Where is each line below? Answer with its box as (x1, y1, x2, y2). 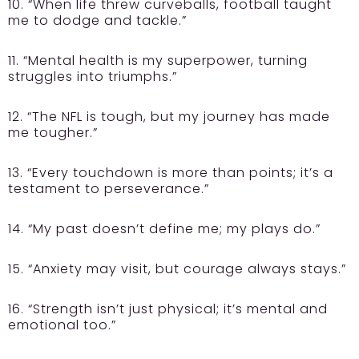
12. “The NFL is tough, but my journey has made (8, 107, 330, 126)
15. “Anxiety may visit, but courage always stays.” (8, 259, 346, 278)
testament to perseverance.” (8, 179, 209, 198)
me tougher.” (8, 123, 98, 142)
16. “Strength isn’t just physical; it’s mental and (8, 299, 328, 318)
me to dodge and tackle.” (8, 10, 187, 30)
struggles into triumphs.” (8, 67, 177, 86)
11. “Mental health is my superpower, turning (8, 50, 308, 70)
